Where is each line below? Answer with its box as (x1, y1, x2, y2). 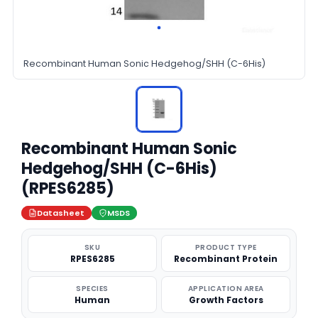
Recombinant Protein (174, 253, 278, 265)
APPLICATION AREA (187, 283, 264, 294)
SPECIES (76, 283, 109, 294)
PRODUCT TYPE (194, 242, 257, 253)
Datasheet (37, 207, 84, 219)
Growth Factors (188, 294, 263, 306)
